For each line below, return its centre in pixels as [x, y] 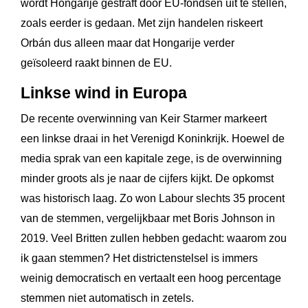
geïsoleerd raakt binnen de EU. [96, 63]
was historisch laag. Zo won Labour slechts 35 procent [153, 198]
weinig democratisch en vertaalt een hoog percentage [151, 278]
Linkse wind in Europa [104, 93]
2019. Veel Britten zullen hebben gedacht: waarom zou [154, 238]
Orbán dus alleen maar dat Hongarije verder [128, 43]
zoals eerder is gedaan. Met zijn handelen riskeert [142, 23]
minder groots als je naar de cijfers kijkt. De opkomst [147, 178]
